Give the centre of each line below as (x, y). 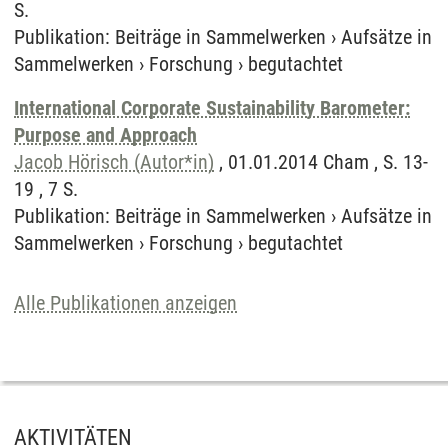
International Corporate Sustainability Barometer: (212, 108)
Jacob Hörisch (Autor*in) (114, 162)
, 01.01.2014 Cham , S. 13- (321, 162)
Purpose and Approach (105, 135)
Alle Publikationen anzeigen (125, 303)
